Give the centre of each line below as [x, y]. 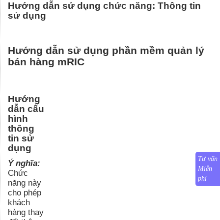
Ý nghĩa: [24, 163]
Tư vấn [208, 159]
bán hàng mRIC [46, 62]
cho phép [25, 192]
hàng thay [26, 212]
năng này [25, 182]
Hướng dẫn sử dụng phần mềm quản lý [106, 50]
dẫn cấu [26, 109]
